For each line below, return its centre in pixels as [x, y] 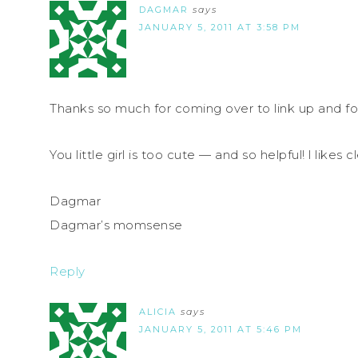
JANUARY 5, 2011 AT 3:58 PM [220, 28]
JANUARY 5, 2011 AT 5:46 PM [221, 330]
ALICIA [158, 312]
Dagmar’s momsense [116, 225]
